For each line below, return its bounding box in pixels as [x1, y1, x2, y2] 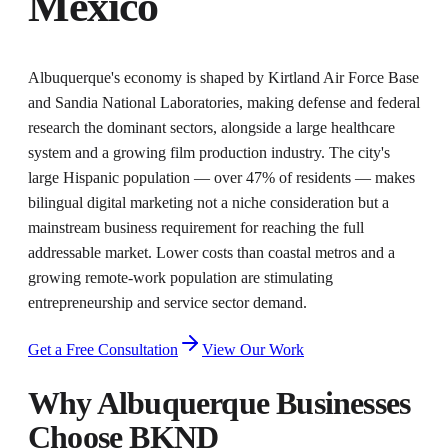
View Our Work [202, 341, 304, 359]
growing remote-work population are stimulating [28, 269, 333, 287]
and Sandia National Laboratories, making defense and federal [28, 94, 420, 112]
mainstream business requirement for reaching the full [28, 219, 364, 237]
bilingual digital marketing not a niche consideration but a [28, 194, 389, 212]
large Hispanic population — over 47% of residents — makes [28, 169, 415, 187]
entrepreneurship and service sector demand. [28, 294, 307, 312]
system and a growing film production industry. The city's [28, 144, 390, 162]
